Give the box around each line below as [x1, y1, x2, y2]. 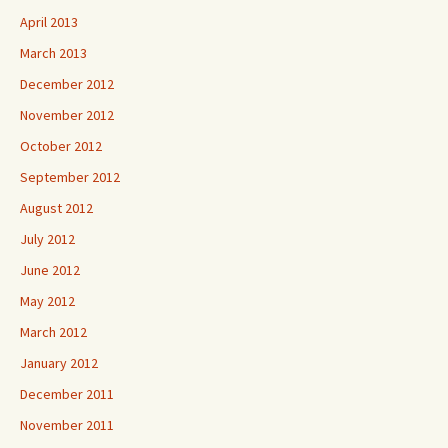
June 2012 [20, 261, 80, 279]
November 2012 [20, 106, 114, 124]
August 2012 [20, 199, 93, 217]
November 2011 [20, 416, 114, 434]
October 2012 [20, 137, 102, 155]
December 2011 [20, 385, 114, 403]
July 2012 [20, 230, 75, 248]
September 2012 [20, 168, 120, 186]
